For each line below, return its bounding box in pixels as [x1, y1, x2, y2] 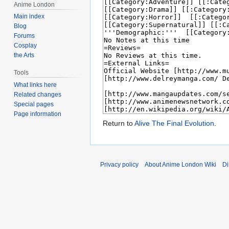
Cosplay [14, 42, 37, 50]
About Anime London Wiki [145, 161, 216, 169]
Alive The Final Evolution [134, 119, 214, 128]
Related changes [14, 91, 62, 99]
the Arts [14, 52, 35, 59]
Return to [103, 119, 134, 128]
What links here [14, 81, 57, 89]
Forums [14, 32, 35, 40]
